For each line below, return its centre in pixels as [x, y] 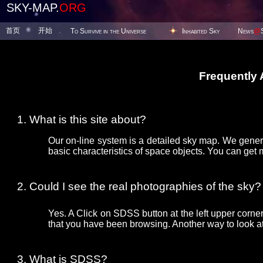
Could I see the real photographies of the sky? [145, 187]
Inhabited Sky [201, 31]
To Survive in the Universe [108, 31]
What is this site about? [88, 120]
